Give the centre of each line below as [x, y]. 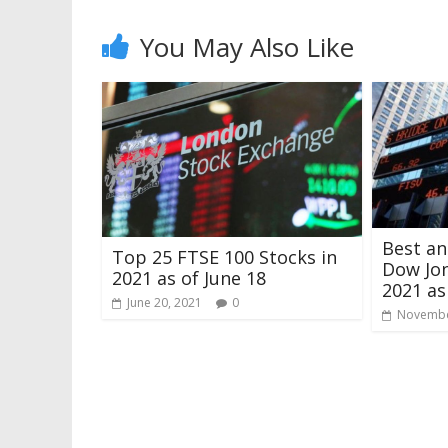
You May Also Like [247, 47]
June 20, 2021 [164, 302]
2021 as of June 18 [189, 277]
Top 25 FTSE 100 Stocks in [224, 256]
